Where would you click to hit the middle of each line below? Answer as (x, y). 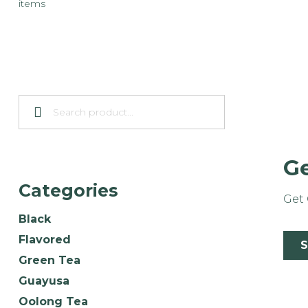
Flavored (45, 239)
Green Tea (49, 260)
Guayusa (44, 280)
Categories (68, 190)
